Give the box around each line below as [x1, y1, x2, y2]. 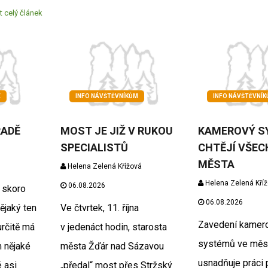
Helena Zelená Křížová [65, 162, 142, 170]
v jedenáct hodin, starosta [60, 221, 167, 233]
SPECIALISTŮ [60, 141, 128, 154]
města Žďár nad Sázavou [60, 240, 164, 252]
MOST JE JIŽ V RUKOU [60, 124, 173, 137]
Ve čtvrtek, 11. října [60, 202, 139, 214]
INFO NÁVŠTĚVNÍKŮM [75, 92, 138, 99]
